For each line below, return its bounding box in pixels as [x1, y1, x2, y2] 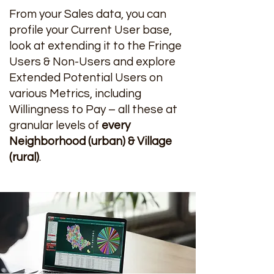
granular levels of [9, 119, 102, 131]
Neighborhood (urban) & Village [9, 135, 172, 147]
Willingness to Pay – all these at [9, 103, 177, 116]
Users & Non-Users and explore [9, 56, 176, 68]
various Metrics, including [9, 87, 141, 100]
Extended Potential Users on [9, 72, 163, 84]
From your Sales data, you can [9, 8, 166, 20]
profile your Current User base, [9, 24, 172, 36]
